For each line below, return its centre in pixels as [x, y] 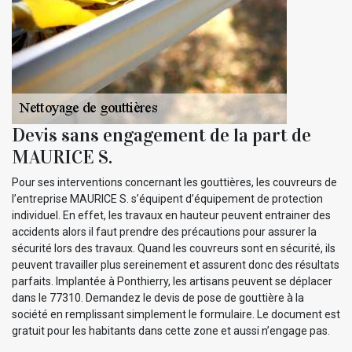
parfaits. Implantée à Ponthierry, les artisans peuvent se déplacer [172, 282]
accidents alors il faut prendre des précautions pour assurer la [164, 232]
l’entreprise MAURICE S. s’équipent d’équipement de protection [167, 199]
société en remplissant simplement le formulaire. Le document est [176, 315]
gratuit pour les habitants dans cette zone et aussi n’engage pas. [171, 331]
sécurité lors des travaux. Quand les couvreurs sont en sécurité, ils [174, 249]
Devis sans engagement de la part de [161, 136]
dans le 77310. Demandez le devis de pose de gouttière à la [158, 298]
